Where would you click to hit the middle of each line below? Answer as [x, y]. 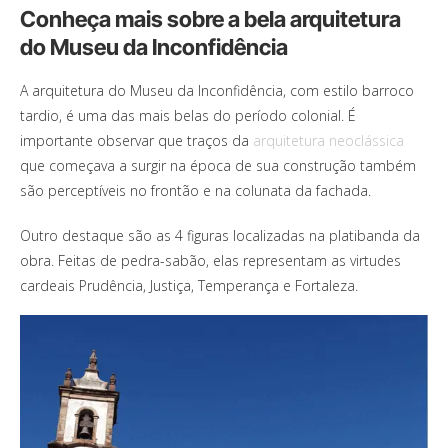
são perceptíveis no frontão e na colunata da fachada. [195, 190]
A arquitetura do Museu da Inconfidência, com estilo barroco [217, 90]
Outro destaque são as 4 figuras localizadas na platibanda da [220, 235]
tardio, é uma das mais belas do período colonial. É [188, 115]
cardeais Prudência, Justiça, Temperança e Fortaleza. [189, 285]
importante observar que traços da [136, 140]
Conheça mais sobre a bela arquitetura [210, 18]
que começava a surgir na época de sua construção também [218, 165]
